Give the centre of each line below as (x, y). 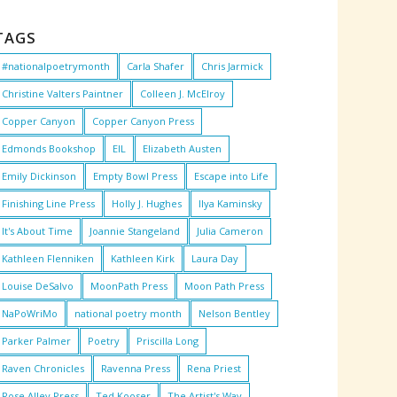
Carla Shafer (156, 66)
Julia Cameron (230, 231)
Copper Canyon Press (144, 121)
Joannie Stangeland (135, 231)
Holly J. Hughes (147, 204)
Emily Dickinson (39, 176)
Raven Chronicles (43, 369)
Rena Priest (214, 369)
